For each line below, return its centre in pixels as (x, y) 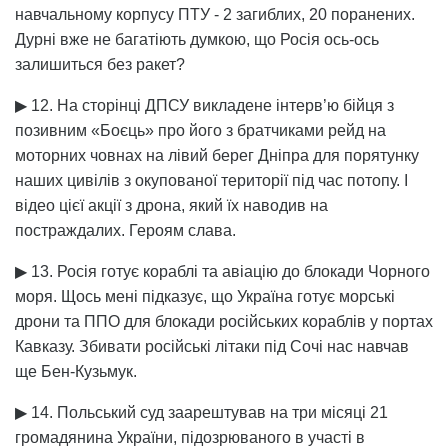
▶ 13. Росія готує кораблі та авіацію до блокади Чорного (222, 271)
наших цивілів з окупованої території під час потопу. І (211, 180)
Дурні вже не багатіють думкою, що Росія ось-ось (197, 39)
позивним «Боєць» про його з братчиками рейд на (200, 130)
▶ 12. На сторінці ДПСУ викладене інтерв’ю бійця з (204, 105)
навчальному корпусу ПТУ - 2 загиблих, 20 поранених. (215, 14)
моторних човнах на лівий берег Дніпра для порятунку (217, 155)
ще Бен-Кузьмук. (76, 371)
